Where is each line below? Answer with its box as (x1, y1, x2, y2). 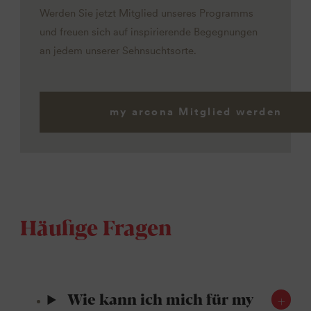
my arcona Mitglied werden (109, 106, 283, 119)
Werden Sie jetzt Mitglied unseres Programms (40, 6, 254, 19)
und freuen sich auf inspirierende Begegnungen (40, 25, 258, 38)
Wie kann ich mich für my (67, 287, 253, 310)
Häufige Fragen (19, 211, 172, 242)
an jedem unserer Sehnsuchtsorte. (40, 44, 197, 57)
